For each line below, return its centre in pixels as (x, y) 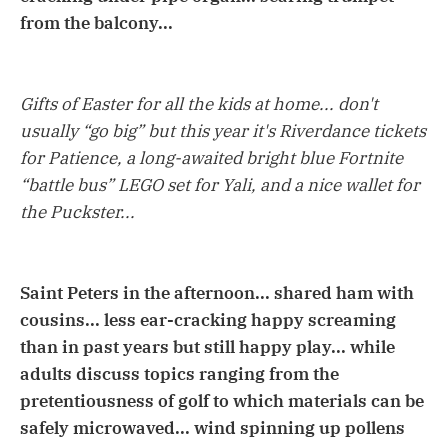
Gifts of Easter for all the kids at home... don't (199, 103)
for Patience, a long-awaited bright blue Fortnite (211, 157)
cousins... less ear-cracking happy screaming (208, 320)
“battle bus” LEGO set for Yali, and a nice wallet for (220, 184)
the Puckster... (77, 211)
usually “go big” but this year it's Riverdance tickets (223, 130)
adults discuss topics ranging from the (179, 374)
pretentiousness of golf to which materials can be (222, 401)
